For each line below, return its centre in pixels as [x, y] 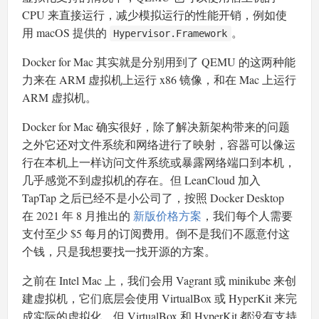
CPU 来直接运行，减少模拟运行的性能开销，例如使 [155, 15]
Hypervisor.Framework [171, 34]
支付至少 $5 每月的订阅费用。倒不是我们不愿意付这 [156, 234]
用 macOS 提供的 [66, 33]
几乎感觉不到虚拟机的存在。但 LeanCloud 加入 [141, 180]
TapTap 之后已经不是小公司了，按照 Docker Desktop [153, 198]
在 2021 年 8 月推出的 [78, 216]
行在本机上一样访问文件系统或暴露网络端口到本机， [159, 162]
